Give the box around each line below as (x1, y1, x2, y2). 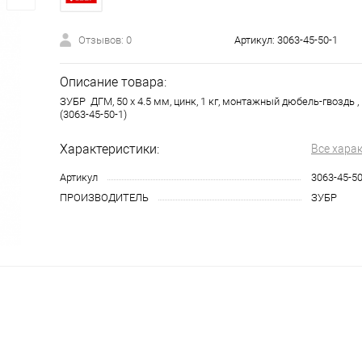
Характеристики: (60, 141, 159, 157)
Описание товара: (60, 74, 166, 90)
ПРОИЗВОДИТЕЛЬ (60, 192, 149, 204)
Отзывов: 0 (78, 34, 132, 46)
